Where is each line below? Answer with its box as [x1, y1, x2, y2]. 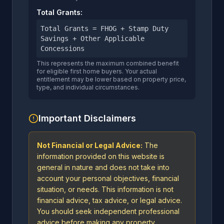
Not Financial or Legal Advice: [37, 141, 142, 149]
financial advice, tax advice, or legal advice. [37, 196, 182, 204]
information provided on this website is [37, 152, 164, 160]
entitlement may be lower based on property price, [36, 75, 186, 83]
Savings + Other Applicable [40, 34, 144, 42]
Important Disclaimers [38, 113, 136, 123]
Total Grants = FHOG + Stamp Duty [40, 24, 168, 32]
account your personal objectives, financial [37, 174, 179, 182]
